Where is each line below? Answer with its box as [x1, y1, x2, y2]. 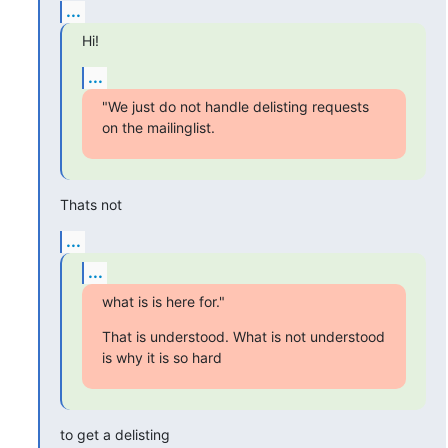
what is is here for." [101, 292, 225, 310]
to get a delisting [59, 425, 170, 443]
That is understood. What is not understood [101, 327, 385, 345]
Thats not [59, 195, 122, 213]
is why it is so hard [101, 348, 222, 366]
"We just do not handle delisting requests [101, 97, 369, 115]
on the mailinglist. [101, 118, 215, 136]
